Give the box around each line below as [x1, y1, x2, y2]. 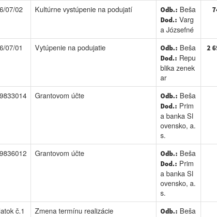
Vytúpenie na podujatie [34, 42, 106, 52]
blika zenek [160, 62, 195, 73]
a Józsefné [160, 24, 194, 34]
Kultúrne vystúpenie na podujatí [34, 4, 132, 14]
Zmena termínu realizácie [34, 205, 113, 216]
